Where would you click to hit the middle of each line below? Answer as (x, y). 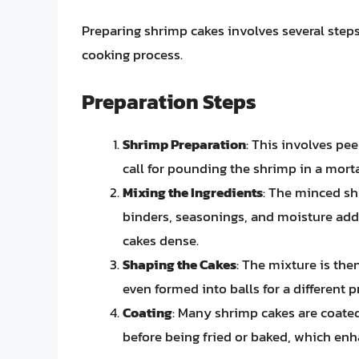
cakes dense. (161, 240)
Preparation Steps (169, 101)
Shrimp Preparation (184, 144)
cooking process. (132, 55)
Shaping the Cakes (179, 264)
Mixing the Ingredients (193, 192)
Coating (147, 312)
